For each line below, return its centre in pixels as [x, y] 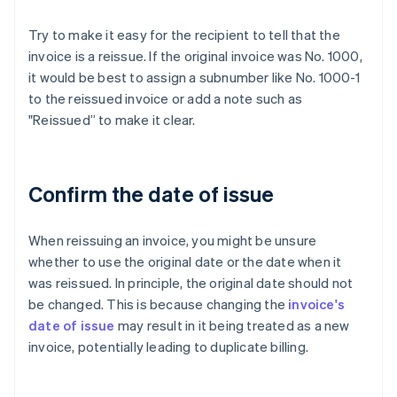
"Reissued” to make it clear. [112, 120]
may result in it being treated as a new [232, 326]
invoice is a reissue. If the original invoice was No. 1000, [195, 56]
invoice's [317, 304]
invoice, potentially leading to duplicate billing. [169, 347]
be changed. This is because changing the [159, 304]
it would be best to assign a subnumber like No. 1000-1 [194, 78]
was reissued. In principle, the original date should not [191, 283]
